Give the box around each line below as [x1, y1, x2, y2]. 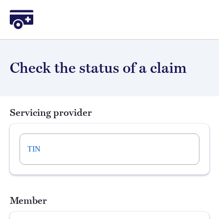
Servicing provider [10, 107, 92, 119]
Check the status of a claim [10, 59, 187, 77]
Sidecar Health [9, 9, 55, 17]
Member [10, 195, 47, 207]
